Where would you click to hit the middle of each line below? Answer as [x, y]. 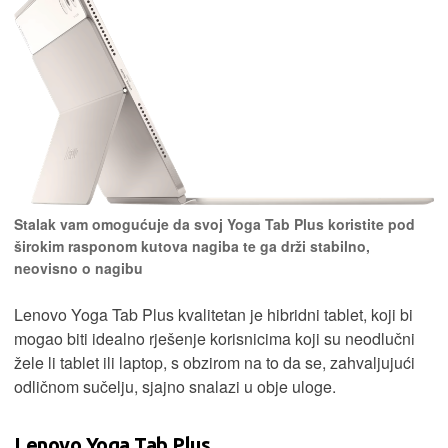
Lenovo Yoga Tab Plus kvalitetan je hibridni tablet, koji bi [213, 314]
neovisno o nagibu [78, 267]
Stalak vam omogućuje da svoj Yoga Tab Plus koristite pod [214, 223]
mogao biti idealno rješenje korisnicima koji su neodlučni [214, 338]
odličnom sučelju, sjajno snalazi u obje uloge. [175, 386]
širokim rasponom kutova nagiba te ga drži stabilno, [192, 245]
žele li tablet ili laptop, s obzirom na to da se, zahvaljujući [214, 362]
